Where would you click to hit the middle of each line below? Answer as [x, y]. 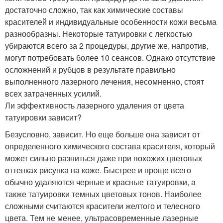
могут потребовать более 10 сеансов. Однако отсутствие [110, 57]
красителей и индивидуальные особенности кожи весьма [111, 21]
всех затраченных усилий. [53, 93]
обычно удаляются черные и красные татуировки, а [100, 182]
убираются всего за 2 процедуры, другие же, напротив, [107, 45]
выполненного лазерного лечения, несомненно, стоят [105, 81]
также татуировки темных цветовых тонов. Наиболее [103, 194]
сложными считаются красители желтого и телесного [103, 206]
